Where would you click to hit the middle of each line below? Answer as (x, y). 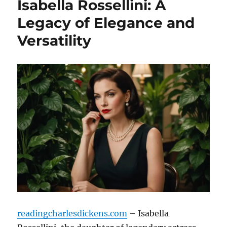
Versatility (54, 41)
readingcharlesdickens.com (72, 213)
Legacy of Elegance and (106, 23)
